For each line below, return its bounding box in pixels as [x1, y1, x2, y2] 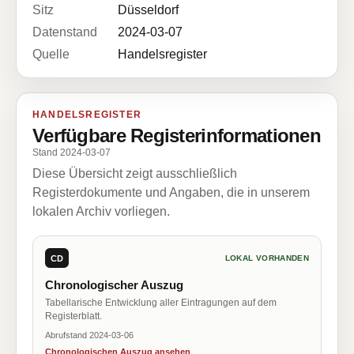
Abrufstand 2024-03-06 [45, 330, 134, 340]
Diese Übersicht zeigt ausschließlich [32, 167, 237, 180]
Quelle [32, 47, 70, 61]
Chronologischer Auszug [45, 278, 183, 292]
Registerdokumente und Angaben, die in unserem [32, 186, 310, 199]
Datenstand [32, 25, 97, 39]
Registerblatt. [45, 311, 102, 322]
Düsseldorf [118, 3, 179, 17]
